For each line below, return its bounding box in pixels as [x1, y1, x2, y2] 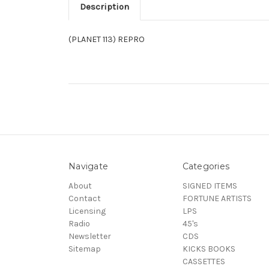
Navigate [68, 160, 108, 172]
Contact [68, 193, 101, 204]
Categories [182, 160, 229, 172]
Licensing [68, 205, 106, 216]
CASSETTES [182, 256, 225, 267]
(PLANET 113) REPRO [68, 34, 145, 44]
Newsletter [68, 231, 111, 241]
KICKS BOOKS [182, 243, 235, 254]
